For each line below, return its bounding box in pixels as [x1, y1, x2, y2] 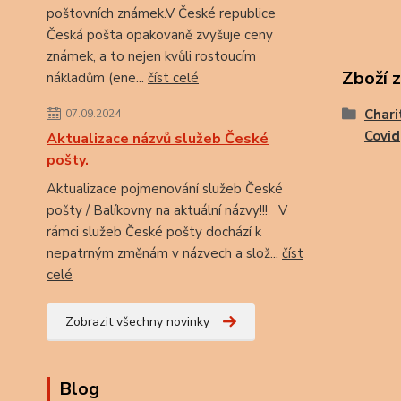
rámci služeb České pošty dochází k [47, 223, 261, 241]
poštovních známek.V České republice [47, 4, 276, 22]
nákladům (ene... [47, 69, 148, 87]
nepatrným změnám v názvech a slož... [47, 244, 282, 262]
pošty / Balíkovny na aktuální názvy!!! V [47, 201, 287, 219]
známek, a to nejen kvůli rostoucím [47, 47, 256, 65]
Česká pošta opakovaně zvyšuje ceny [47, 26, 273, 44]
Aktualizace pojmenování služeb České [47, 180, 283, 198]
